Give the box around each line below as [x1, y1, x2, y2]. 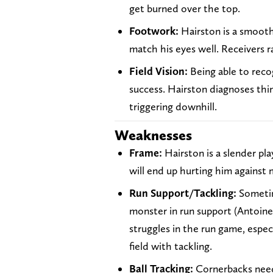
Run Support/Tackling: [129, 186, 236, 199]
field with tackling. [129, 239, 212, 252]
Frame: [129, 146, 162, 159]
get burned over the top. [129, 1, 240, 15]
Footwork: [129, 24, 179, 37]
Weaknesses [115, 126, 192, 144]
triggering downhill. [129, 99, 217, 113]
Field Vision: [129, 64, 190, 77]
